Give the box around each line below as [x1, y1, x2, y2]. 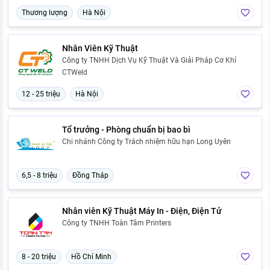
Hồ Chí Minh [71, 253, 111, 262]
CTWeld [62, 68, 87, 77]
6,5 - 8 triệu [22, 171, 57, 180]
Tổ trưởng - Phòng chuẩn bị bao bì [62, 125, 190, 135]
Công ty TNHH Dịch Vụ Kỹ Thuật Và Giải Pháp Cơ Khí [62, 56, 236, 65]
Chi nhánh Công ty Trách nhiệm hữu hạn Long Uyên [62, 137, 231, 146]
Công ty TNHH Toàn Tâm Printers [62, 219, 171, 228]
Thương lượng [22, 8, 67, 17]
